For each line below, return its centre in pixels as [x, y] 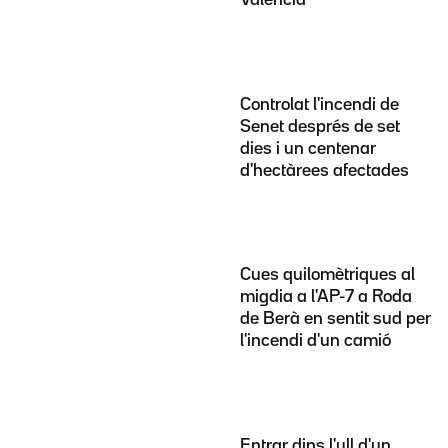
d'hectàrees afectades [324, 170]
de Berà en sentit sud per [335, 319]
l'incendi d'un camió [315, 341]
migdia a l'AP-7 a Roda [326, 297]
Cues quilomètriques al [327, 275]
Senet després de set [320, 126]
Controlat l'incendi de [319, 104]
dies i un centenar [308, 148]
